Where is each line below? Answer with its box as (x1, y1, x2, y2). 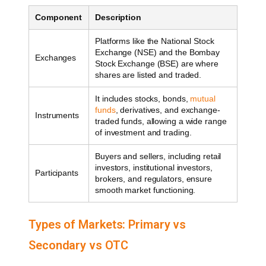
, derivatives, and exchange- (115, 104, 220, 115)
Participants (35, 167, 78, 178)
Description (95, 12, 141, 22)
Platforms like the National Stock (95, 36, 214, 46)
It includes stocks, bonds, (95, 93, 191, 103)
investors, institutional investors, (95, 162, 213, 172)
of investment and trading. (95, 127, 192, 137)
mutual (190, 93, 216, 103)
